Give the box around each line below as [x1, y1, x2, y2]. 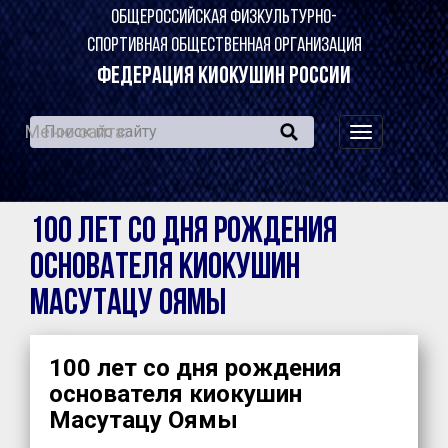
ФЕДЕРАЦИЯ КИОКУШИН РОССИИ [97, 65, 351, 90]
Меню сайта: [25, 121, 128, 143]
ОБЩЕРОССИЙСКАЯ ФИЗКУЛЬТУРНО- [111, 8, 337, 29]
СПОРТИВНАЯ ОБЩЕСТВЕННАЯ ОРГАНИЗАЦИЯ [86, 36, 362, 57]
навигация [360, 125, 438, 145]
